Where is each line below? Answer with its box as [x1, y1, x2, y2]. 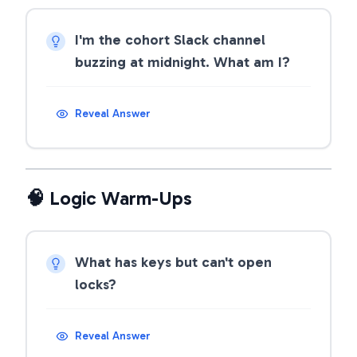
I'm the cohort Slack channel [75, 31, 265, 49]
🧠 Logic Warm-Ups [25, 186, 192, 210]
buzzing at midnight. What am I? [75, 53, 290, 71]
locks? [75, 276, 116, 293]
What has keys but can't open [75, 253, 272, 271]
